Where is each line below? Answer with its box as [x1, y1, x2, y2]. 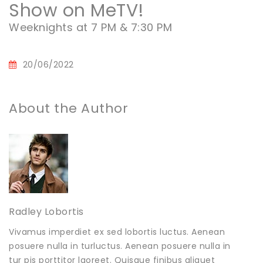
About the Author [9, 99, 128, 117]
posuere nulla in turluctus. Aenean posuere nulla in [9, 240, 231, 252]
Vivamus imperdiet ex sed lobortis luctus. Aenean [9, 225, 225, 238]
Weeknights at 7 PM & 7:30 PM [9, 19, 172, 35]
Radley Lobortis [9, 204, 84, 218]
